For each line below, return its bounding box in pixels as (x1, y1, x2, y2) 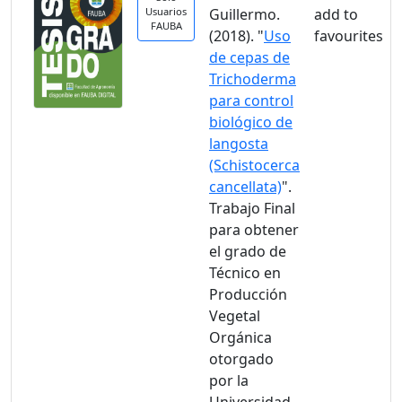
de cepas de (209, 48, 290, 67)
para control (209, 91, 293, 110)
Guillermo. (209, 4, 280, 24)
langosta (209, 134, 268, 153)
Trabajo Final (209, 198, 295, 218)
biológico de (209, 112, 293, 132)
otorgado (209, 349, 274, 369)
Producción (209, 284, 287, 304)
